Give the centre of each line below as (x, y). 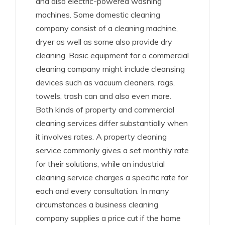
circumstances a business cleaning (97, 204)
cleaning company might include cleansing (110, 69)
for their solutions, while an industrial (100, 164)
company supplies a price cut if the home (108, 218)
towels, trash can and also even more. (103, 96)
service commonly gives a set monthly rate (112, 150)
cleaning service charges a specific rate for (112, 177)
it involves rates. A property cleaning (101, 137)
